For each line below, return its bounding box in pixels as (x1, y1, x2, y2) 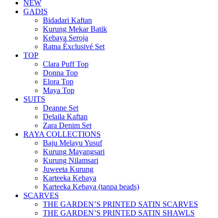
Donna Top (43, 68, 78, 77)
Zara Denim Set (43, 121, 91, 129)
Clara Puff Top (43, 59, 89, 68)
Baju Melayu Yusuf (43, 138, 102, 147)
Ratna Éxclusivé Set (43, 42, 105, 51)
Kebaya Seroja (43, 33, 88, 42)
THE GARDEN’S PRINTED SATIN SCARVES (43, 200, 198, 208)
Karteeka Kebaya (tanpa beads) (43, 182, 139, 191)
